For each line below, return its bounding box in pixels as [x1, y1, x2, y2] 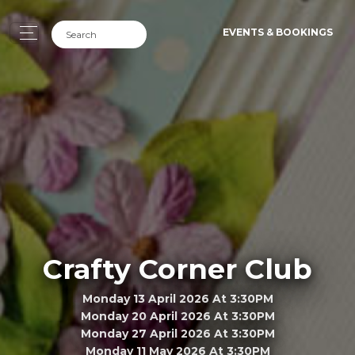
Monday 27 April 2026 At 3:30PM [80, 326, 275, 341]
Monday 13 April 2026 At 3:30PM [82, 291, 273, 306]
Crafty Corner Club [43, 251, 312, 286]
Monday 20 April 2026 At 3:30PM [80, 308, 275, 323]
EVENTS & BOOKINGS [223, 26, 333, 38]
